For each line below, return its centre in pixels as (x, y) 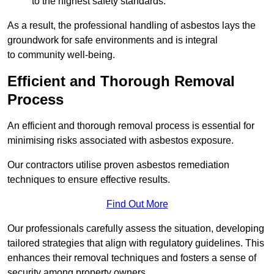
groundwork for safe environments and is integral (113, 40)
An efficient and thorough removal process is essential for (131, 125)
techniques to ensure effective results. (89, 179)
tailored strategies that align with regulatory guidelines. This (136, 243)
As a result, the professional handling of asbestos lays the (131, 25)
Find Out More (137, 204)
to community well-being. (61, 54)
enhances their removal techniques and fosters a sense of (132, 257)
